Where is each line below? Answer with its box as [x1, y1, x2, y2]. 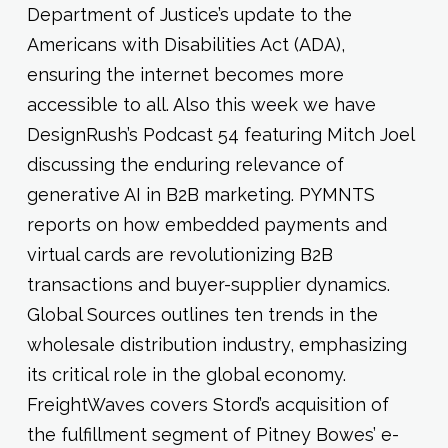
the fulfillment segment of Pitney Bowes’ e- [26, 424, 399, 445]
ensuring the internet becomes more [26, 64, 344, 85]
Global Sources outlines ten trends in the [26, 304, 378, 325]
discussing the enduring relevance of [26, 154, 344, 175]
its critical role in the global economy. [26, 364, 346, 385]
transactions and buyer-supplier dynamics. [26, 274, 390, 295]
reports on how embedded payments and [26, 214, 387, 235]
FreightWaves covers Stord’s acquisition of [26, 394, 389, 415]
